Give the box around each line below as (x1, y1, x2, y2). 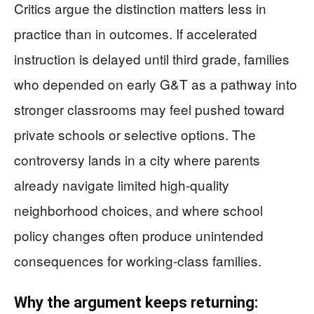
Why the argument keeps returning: (14, 293, 258, 311)
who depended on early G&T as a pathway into (14, 74, 297, 93)
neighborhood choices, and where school (14, 200, 263, 219)
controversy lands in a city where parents (14, 149, 260, 169)
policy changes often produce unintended (14, 225, 264, 245)
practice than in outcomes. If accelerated (14, 23, 257, 43)
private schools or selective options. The (14, 124, 256, 144)
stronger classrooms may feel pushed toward (14, 99, 285, 118)
